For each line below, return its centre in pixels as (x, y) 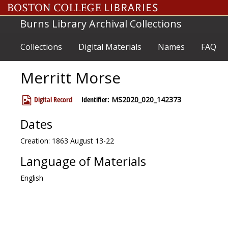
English (32, 178)
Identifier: (95, 99)
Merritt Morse (70, 78)
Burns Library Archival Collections (101, 24)
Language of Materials (83, 161)
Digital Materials (110, 47)
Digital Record (52, 99)
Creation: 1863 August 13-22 (67, 141)
